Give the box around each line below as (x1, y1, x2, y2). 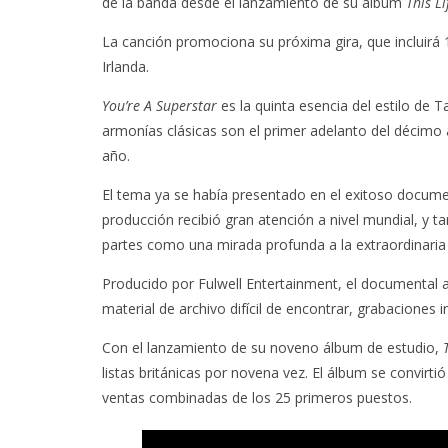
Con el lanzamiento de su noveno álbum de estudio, (102, 338, 443, 357)
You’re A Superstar (102, 96, 217, 115)
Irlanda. (102, 57, 149, 76)
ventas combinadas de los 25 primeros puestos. (102, 388, 412, 407)
